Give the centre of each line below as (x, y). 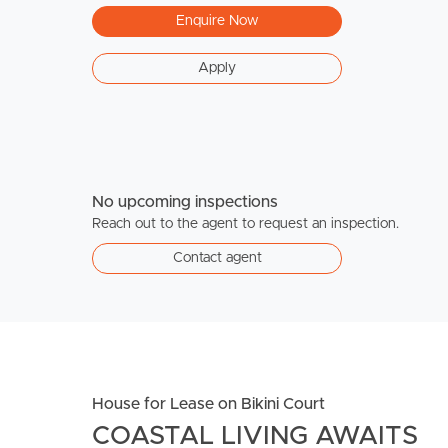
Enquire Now (217, 20)
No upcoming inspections (185, 202)
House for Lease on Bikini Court (208, 404)
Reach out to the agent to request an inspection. (245, 224)
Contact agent (217, 258)
